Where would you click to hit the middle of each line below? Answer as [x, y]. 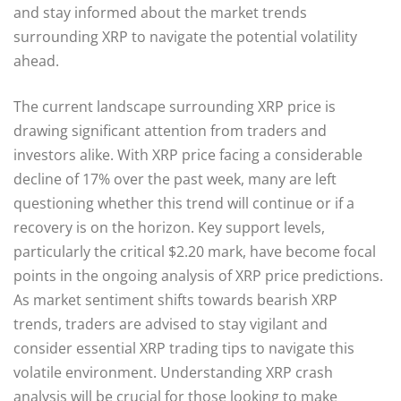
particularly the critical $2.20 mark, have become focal [195, 251]
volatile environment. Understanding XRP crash [173, 372]
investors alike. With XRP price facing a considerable [188, 154]
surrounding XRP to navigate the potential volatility [185, 36]
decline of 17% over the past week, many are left [175, 179]
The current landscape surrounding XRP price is [175, 106]
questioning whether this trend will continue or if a [184, 203]
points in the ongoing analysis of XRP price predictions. [198, 275]
